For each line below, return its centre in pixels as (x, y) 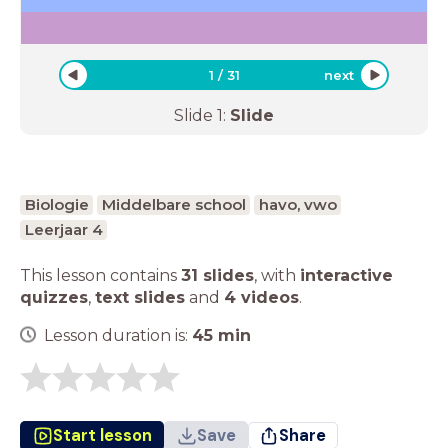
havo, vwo (297, 204)
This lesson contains (100, 275)
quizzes (54, 297)
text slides (140, 297)
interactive (346, 275)
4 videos (261, 297)
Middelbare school (173, 204)
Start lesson (102, 435)
